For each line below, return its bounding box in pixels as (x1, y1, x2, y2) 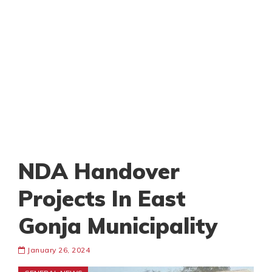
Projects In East (18, 185, 186, 212)
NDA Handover (18, 157, 180, 185)
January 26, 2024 (25, 245, 90, 255)
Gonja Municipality (18, 212, 217, 240)
